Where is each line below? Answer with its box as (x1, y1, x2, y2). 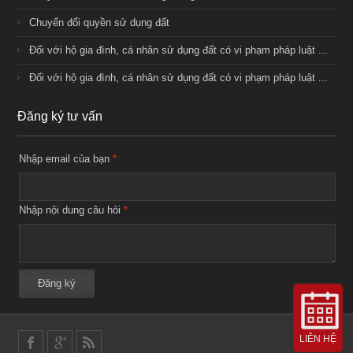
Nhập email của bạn (19, 152, 110, 165)
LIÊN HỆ (299, 333, 336, 344)
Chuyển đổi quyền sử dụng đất (29, 16, 170, 28)
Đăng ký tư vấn (17, 109, 103, 123)
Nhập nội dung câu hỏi (19, 203, 121, 216)
